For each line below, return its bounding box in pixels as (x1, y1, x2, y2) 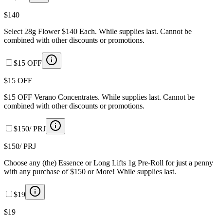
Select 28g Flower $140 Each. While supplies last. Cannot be (4, 27, 192, 36)
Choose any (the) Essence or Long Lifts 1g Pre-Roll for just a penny (4, 158, 213, 167)
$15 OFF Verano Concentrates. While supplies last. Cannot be (4, 92, 195, 101)
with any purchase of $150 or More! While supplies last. (4, 167, 176, 176)
